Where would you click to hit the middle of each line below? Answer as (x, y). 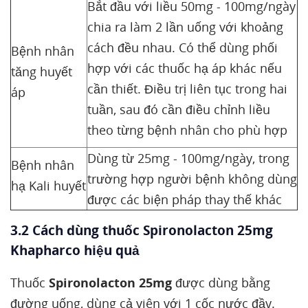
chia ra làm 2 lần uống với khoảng (185, 27)
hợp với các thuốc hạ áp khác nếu (185, 68)
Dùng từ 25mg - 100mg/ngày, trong (188, 158)
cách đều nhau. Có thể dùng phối (183, 47)
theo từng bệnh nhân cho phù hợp (187, 130)
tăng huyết (42, 71)
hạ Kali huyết (48, 186)
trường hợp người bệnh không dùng (192, 179)
